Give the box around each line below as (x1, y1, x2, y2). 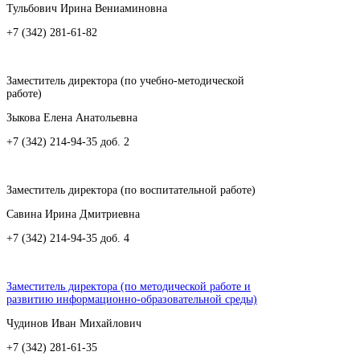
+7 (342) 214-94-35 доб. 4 (6, 232, 129, 245)
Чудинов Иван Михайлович (6, 317, 141, 330)
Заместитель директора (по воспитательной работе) (6, 184, 256, 197)
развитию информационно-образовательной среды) (6, 293, 257, 306)
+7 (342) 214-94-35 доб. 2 (6, 136, 133, 149)
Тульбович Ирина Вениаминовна (6, 2, 167, 15)
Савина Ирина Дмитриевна (6, 208, 140, 221)
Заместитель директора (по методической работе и (6, 280, 251, 293)
